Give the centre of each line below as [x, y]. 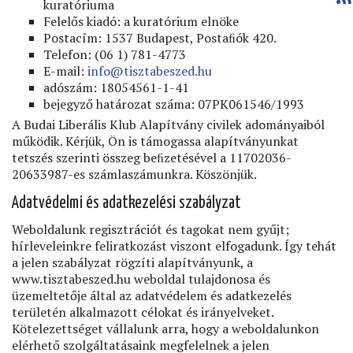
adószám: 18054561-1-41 [116, 87]
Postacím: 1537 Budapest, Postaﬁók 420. [160, 38]
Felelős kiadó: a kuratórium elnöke [141, 21]
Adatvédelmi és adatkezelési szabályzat [126, 203]
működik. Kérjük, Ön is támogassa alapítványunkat [155, 141]
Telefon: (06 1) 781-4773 [115, 54]
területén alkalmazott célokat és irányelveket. [143, 312]
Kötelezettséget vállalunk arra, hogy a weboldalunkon [165, 329]
